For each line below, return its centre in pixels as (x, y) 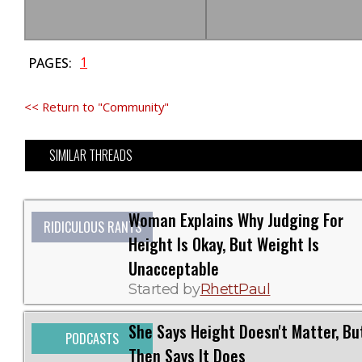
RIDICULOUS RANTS (92, 227)
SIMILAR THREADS (91, 155)
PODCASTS (92, 339)
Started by (164, 289)
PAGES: (50, 63)
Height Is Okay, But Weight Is (224, 244)
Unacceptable (174, 268)
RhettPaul (235, 289)
